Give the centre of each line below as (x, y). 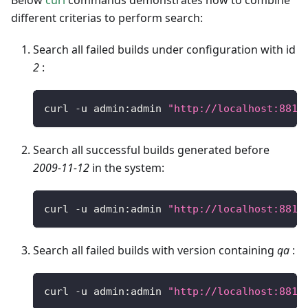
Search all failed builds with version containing (155, 251)
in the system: (127, 168)
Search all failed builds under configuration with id (164, 50)
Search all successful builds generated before (151, 150)
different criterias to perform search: (107, 18)
